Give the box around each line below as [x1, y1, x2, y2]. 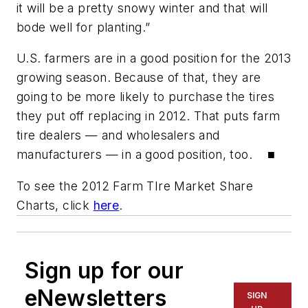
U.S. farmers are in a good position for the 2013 [16, 51, 291, 66]
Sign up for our [25, 256, 184, 284]
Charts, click [16, 197, 93, 212]
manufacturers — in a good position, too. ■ [16, 147, 275, 162]
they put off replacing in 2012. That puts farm [16, 109, 280, 124]
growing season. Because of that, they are [16, 70, 261, 85]
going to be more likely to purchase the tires [16, 89, 274, 104]
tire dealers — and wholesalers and [16, 128, 220, 143]
